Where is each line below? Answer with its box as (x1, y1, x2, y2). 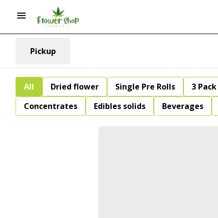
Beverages (162, 101, 203, 111)
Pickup (30, 45, 56, 56)
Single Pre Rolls (115, 81, 175, 92)
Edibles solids (94, 101, 145, 111)
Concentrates (24, 101, 77, 111)
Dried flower (51, 81, 99, 92)
